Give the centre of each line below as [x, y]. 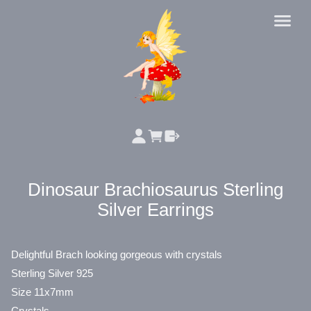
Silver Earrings [155, 210]
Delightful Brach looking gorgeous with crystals [117, 254]
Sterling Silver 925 [52, 273]
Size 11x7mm [42, 292]
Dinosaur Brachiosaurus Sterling [155, 190]
